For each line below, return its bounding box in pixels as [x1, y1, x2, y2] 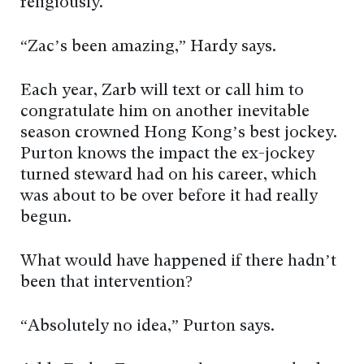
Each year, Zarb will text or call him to [20, 83, 304, 100]
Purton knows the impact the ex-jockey [20, 146, 314, 163]
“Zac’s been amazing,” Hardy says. [20, 39, 276, 56]
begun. [20, 210, 71, 227]
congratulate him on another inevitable [20, 104, 310, 121]
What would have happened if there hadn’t [20, 253, 336, 271]
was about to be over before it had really [20, 188, 318, 206]
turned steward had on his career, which [20, 167, 317, 184]
